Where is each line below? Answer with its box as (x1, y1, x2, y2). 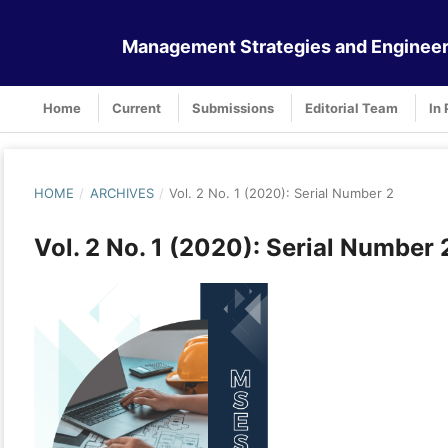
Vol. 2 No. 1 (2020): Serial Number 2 (169, 184, 395, 201)
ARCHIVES (89, 184, 154, 201)
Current (112, 99, 161, 116)
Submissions (192, 99, 274, 116)
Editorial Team (305, 99, 398, 116)
